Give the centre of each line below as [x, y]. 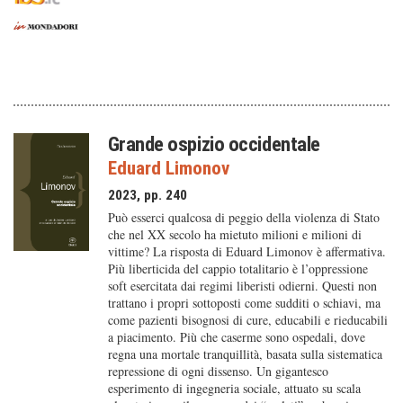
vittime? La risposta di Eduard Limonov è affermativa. [246, 251]
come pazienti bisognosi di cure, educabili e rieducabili [247, 320]
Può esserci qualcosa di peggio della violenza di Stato [243, 217]
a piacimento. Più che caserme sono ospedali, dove [236, 337]
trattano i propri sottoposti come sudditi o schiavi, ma [244, 303]
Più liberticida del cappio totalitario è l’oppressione [237, 269]
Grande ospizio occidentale [214, 144]
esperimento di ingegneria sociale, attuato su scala [234, 388]
